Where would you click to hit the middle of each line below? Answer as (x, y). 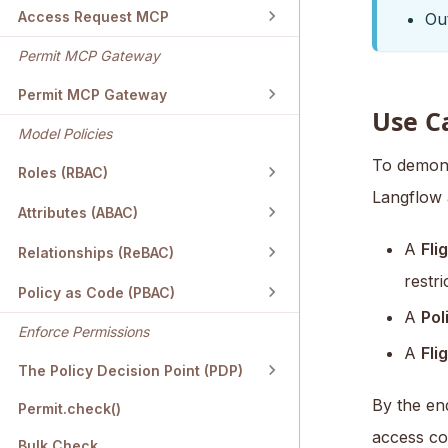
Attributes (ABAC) (78, 212)
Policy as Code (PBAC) (96, 292)
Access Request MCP (93, 16)
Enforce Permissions (83, 332)
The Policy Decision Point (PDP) (130, 370)
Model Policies (65, 134)
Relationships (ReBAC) (96, 252)
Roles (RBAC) (63, 172)
